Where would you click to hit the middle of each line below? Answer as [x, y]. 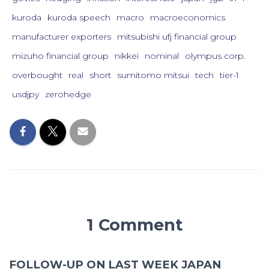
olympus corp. [215, 56]
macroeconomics [188, 17]
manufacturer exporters [62, 36]
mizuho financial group [60, 56]
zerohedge [68, 94]
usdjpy [26, 94]
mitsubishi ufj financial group [177, 36]
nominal [162, 56]
